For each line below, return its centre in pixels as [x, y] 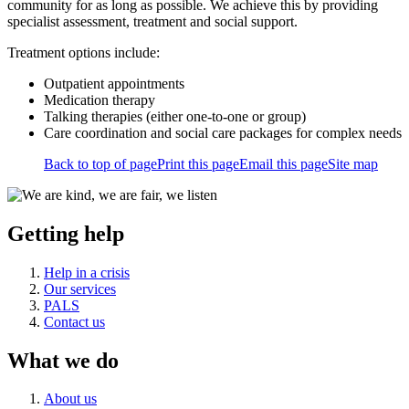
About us [70, 399]
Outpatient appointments [114, 83]
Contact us [74, 321]
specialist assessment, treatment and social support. [152, 21]
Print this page [198, 163]
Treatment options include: [84, 52]
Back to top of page [100, 163]
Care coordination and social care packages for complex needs [223, 132]
